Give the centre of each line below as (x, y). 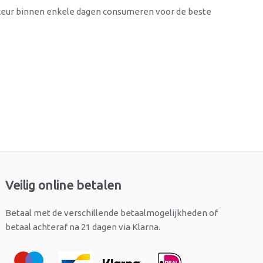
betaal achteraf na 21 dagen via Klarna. (83, 227)
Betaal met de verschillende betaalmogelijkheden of (112, 213)
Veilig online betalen (64, 185)
